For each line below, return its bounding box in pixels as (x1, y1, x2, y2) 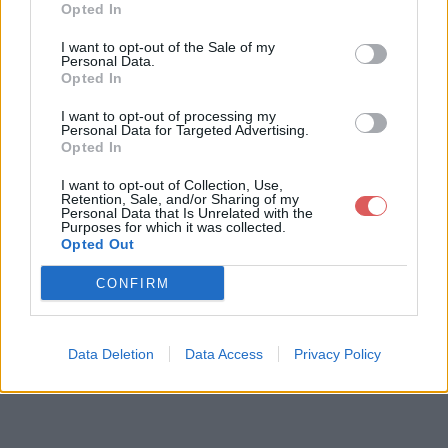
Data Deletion (67, 346, 154, 362)
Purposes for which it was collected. (61, 219, 286, 235)
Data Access (184, 346, 263, 362)
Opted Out (61, 236, 135, 252)
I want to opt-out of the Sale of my (61, 39, 275, 55)
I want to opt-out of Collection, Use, (61, 177, 283, 193)
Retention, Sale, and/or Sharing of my (61, 191, 299, 207)
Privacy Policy (293, 346, 381, 362)
